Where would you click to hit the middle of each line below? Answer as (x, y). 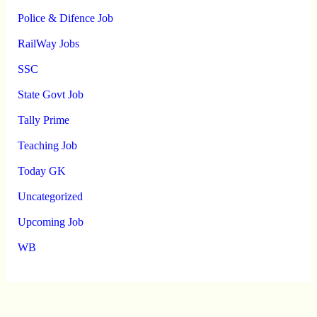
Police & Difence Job (65, 18)
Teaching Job (47, 145)
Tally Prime (43, 120)
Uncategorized (50, 196)
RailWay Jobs (48, 43)
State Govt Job (50, 94)
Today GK (41, 171)
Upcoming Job (50, 221)
